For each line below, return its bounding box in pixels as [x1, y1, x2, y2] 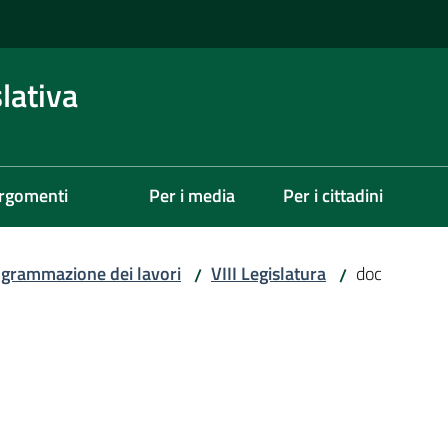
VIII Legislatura [211, 260, 326, 287]
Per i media [149, 182, 235, 209]
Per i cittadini [283, 182, 383, 209]
